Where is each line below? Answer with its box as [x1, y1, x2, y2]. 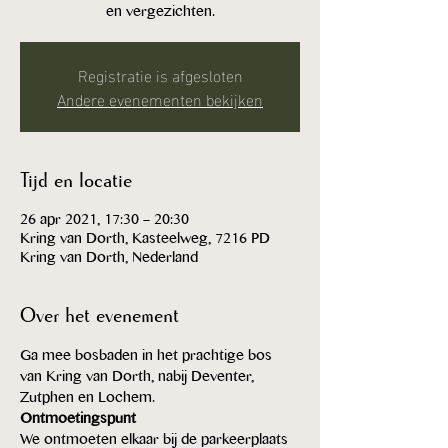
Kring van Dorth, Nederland [20, 248, 198, 268]
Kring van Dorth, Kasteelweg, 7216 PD [20, 229, 270, 249]
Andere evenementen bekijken [57, 84, 263, 114]
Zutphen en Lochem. [20, 388, 162, 408]
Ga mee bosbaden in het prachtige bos [20, 346, 276, 366]
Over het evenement [20, 306, 179, 327]
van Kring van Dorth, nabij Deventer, [20, 367, 258, 387]
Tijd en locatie [20, 171, 132, 192]
